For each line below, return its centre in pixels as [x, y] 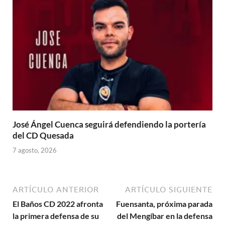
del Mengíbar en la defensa [165, 215]
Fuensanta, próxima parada [164, 203]
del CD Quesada [43, 136]
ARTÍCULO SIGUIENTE [169, 189]
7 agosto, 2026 [35, 150]
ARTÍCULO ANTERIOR [56, 189]
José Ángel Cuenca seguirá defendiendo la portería [109, 125]
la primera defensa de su [56, 215]
